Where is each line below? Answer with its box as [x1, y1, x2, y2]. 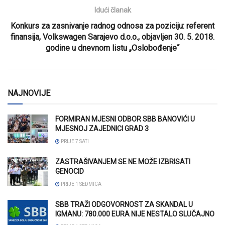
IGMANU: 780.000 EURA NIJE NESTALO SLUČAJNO [55, 209, 214, 218]
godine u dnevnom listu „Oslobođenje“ [46, 43, 179, 53]
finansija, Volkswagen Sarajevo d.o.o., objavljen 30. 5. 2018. [11, 32, 214, 42]
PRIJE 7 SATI [60, 138, 89, 144]
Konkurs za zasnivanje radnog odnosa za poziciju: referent [11, 21, 214, 31]
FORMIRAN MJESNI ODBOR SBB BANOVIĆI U [55, 115, 195, 123]
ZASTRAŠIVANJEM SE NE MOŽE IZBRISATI [55, 157, 190, 166]
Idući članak [94, 6, 131, 14]
